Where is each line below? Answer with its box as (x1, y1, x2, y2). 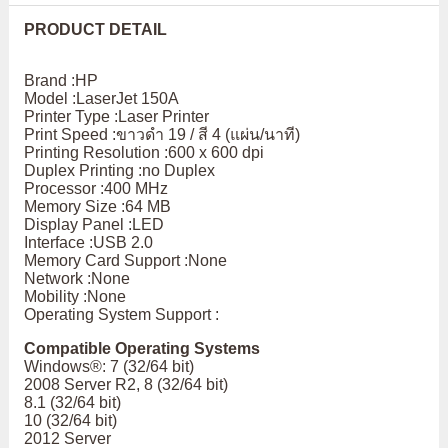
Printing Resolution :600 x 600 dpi (23, 144, 264, 162)
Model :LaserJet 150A (23, 90, 179, 108)
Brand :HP (23, 72, 98, 90)
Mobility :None (23, 288, 126, 306)
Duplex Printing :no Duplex (23, 162, 215, 180)
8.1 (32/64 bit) (23, 394, 121, 412)
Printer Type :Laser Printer (23, 108, 209, 126)
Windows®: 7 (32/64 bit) (23, 358, 194, 376)
